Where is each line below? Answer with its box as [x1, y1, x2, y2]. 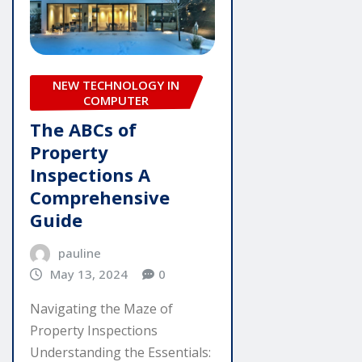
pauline [57, 245, 101, 262]
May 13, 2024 [49, 266, 128, 283]
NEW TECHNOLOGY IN [52, 76, 179, 93]
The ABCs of [30, 117, 137, 142]
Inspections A [30, 162, 150, 187]
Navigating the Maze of [30, 300, 173, 318]
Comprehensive [30, 185, 170, 210]
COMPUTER [82, 91, 149, 108]
